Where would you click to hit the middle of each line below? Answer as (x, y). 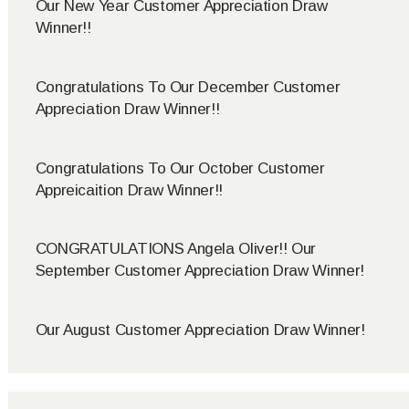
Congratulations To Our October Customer (180, 168)
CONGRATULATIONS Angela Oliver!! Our (176, 249)
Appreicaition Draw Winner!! (129, 190)
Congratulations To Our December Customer (188, 87)
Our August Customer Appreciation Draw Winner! (200, 330)
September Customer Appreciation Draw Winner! (199, 271)
